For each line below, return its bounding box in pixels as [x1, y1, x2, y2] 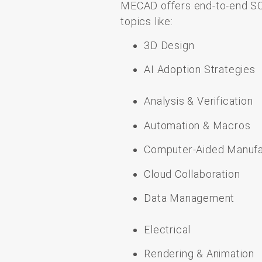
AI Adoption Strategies [144, 63, 256, 76]
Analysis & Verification [144, 95, 253, 108]
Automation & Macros [144, 119, 251, 132]
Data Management [144, 191, 235, 204]
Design [160, 39, 195, 51]
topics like [120, 15, 171, 27]
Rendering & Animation [144, 247, 254, 260]
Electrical [144, 223, 194, 236]
